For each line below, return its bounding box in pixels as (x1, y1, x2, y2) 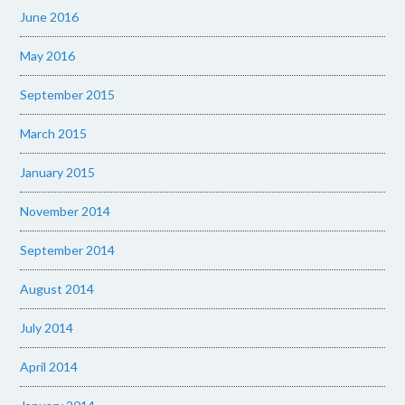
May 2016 (20, 48, 76, 63)
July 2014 (20, 320, 74, 335)
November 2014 (20, 203, 111, 219)
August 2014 (20, 281, 95, 297)
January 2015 (20, 165, 96, 180)
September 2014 (20, 242, 116, 258)
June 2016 (20, 9, 80, 24)
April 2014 (20, 359, 79, 374)
